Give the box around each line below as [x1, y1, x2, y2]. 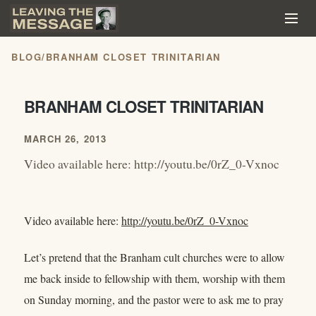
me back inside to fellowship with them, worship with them [24, 271, 285, 286]
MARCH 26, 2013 [24, 132, 107, 146]
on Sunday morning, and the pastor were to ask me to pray [24, 292, 284, 308]
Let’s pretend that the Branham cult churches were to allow [24, 250, 285, 265]
